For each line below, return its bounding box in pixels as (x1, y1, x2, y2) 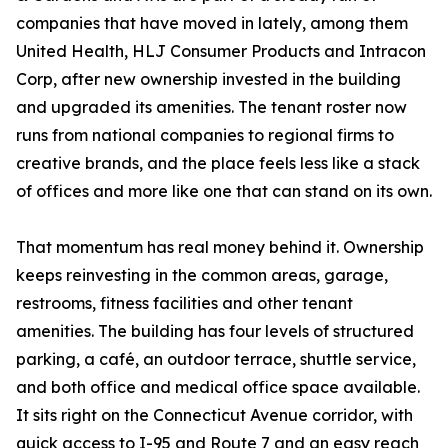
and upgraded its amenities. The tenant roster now (16, 97, 407, 118)
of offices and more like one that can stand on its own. (16, 181, 432, 202)
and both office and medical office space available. (16, 377, 420, 398)
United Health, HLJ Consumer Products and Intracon (16, 41, 426, 62)
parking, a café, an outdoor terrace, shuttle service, (16, 349, 416, 370)
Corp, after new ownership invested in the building (16, 69, 401, 90)
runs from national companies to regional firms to (16, 125, 394, 146)
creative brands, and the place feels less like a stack (16, 153, 420, 174)
